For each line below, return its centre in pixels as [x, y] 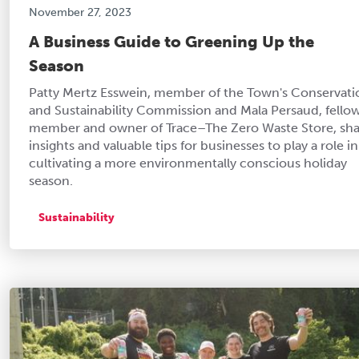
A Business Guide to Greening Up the [171, 41]
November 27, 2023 [80, 12]
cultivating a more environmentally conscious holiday [188, 163]
